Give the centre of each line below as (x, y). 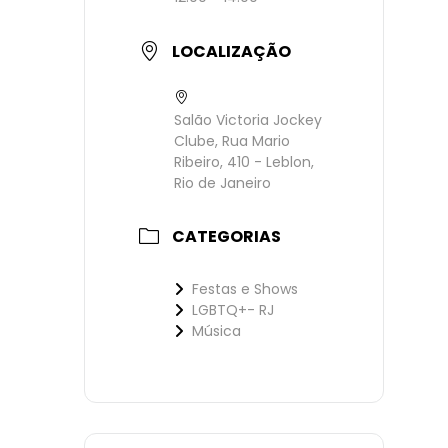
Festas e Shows (245, 288)
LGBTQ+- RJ (233, 309)
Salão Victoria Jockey (248, 120)
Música (216, 330)
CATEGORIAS (226, 236)
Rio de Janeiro (222, 183)
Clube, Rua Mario (232, 141)
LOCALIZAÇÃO (231, 51)
